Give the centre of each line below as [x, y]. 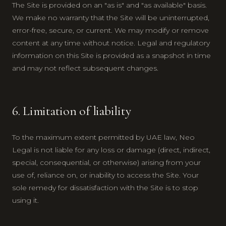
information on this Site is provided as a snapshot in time [111, 55]
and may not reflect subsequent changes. [85, 68]
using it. [25, 200]
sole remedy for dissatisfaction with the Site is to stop [105, 187]
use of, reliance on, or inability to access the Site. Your [105, 175]
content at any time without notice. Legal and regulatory [111, 43]
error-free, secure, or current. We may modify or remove [110, 30]
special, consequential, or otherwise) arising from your [106, 162]
